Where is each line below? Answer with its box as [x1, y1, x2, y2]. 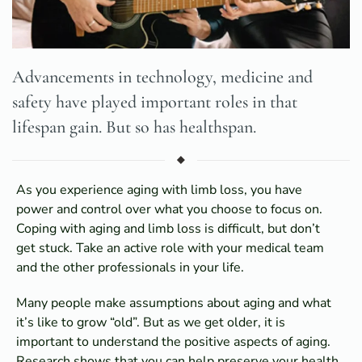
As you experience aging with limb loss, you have [16, 180, 302, 199]
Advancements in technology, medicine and [12, 65, 313, 87]
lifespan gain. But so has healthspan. [12, 116, 256, 137]
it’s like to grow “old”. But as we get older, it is [16, 313, 285, 331]
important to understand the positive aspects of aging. [16, 332, 330, 351]
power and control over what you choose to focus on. [16, 200, 322, 218]
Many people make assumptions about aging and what [16, 293, 331, 312]
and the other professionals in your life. [16, 258, 244, 276]
